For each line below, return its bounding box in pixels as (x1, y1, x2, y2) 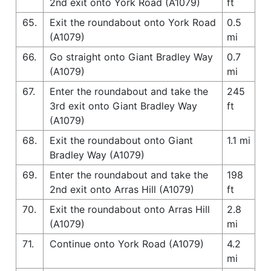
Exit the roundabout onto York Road (50, 16, 216, 28)
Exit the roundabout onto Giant (50, 134, 193, 146)
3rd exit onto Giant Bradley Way (50, 99, 197, 112)
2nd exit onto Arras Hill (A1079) (50, 183, 194, 195)
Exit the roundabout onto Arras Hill (50, 203, 210, 215)
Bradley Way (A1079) (50, 148, 145, 161)
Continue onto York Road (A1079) (50, 237, 204, 250)
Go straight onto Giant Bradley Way (50, 50, 213, 63)
